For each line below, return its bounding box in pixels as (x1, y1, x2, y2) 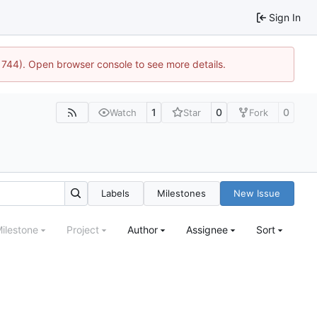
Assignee (186, 224, 228, 236)
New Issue (234, 187, 281, 199)
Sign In (269, 11, 301, 23)
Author (127, 224, 158, 236)
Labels (101, 187, 130, 199)
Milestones (157, 187, 207, 199)
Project (67, 224, 99, 236)
